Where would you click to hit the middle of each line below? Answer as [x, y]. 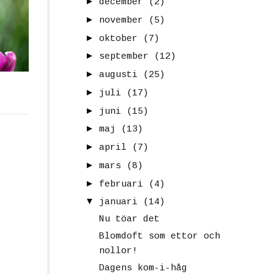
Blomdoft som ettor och [159, 236]
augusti [118, 75]
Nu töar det [129, 220]
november [121, 20]
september [124, 57]
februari [121, 184]
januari [118, 202]
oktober [118, 39]
